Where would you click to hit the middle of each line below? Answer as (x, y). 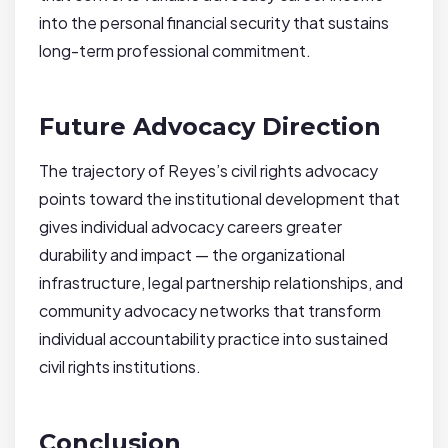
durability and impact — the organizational (192, 255)
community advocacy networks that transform (210, 311)
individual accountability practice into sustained (213, 339)
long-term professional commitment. (175, 51)
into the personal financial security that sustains (214, 23)
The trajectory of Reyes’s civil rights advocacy (208, 171)
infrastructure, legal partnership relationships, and (221, 283)
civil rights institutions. (120, 367)
